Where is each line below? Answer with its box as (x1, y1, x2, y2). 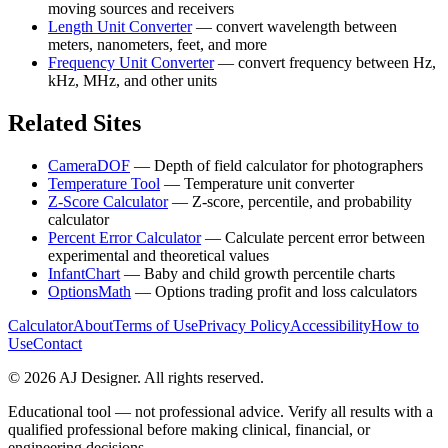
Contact (33, 334, 82, 352)
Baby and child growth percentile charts (144, 264, 395, 282)
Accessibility (290, 316, 371, 334)
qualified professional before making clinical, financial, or (8, 420, 370, 438)
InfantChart (48, 264, 120, 282)
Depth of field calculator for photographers (154, 156, 423, 174)
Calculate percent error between (225, 228, 425, 246)
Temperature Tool (48, 174, 160, 192)
